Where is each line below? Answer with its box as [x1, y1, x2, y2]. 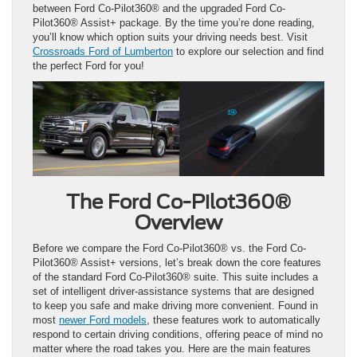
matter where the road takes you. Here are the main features [33, 342, 311, 355]
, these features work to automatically [147, 313, 320, 326]
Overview [135, 210, 222, 234]
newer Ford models [59, 313, 147, 326]
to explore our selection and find [173, 45, 324, 57]
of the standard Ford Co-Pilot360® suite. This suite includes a [33, 270, 318, 283]
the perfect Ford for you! [33, 59, 144, 72]
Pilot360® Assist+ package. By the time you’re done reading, [33, 16, 315, 29]
